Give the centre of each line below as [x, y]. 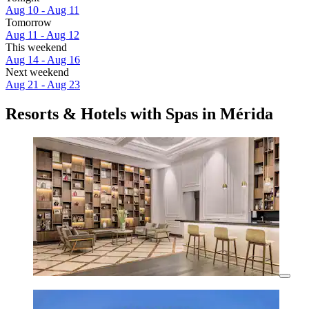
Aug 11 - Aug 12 [42, 35]
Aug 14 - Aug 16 [43, 60]
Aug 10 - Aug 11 [42, 10]
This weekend [36, 48]
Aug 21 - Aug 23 [43, 85]
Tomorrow [29, 23]
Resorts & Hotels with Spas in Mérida [139, 114]
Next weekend [37, 72]
